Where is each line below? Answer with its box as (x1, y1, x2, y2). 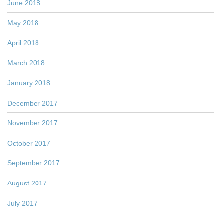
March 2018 (7, 59, 45, 67)
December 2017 (7, 99, 58, 107)
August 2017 (7, 179, 47, 187)
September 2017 (7, 159, 60, 167)
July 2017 (7, 199, 37, 207)
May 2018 (7, 19, 38, 27)
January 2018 (7, 79, 50, 87)
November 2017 (7, 119, 58, 127)
